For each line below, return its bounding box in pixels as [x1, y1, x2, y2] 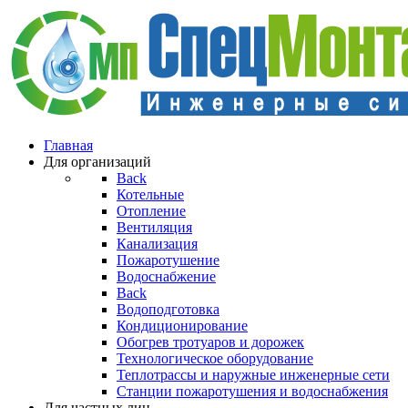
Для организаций [44, 154, 151, 169]
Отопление [117, 203, 186, 219]
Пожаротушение [117, 252, 219, 268]
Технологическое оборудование [117, 351, 313, 366]
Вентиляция [117, 219, 192, 235]
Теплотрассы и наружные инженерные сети [117, 367, 390, 382]
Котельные [117, 187, 184, 202]
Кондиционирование [117, 318, 248, 333]
